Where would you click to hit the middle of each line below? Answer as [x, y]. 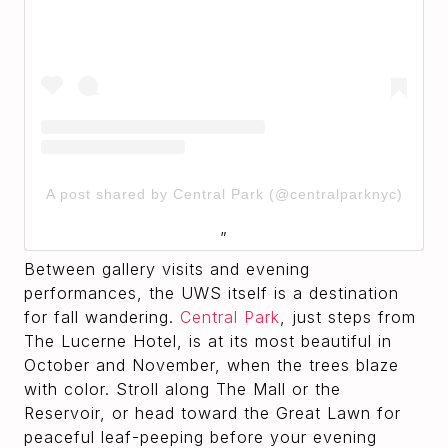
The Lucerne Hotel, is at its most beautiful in [208, 341]
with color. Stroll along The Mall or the [182, 389]
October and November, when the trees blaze [211, 365]
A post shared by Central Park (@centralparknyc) [224, 194]
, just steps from [348, 317]
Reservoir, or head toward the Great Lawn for [212, 413]
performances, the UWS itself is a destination [211, 293]
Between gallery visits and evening [167, 269]
